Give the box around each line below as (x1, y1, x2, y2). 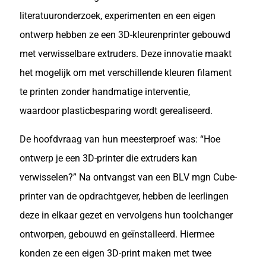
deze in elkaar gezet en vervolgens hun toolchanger (20, 210, 233, 221)
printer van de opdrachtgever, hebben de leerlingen (20, 191, 229, 202)
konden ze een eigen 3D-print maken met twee (20, 248, 211, 259)
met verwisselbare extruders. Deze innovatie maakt (20, 48, 232, 59)
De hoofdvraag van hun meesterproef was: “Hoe (20, 134, 220, 145)
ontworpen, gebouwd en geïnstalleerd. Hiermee (20, 229, 214, 240)
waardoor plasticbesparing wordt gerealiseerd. (20, 105, 213, 116)
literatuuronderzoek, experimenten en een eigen (20, 10, 216, 21)
